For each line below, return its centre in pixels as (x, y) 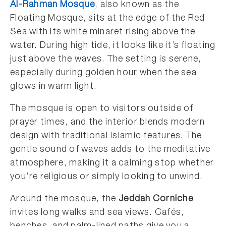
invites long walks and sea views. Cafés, (97, 213)
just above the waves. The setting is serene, (106, 60)
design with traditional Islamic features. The (106, 136)
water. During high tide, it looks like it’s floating (113, 46)
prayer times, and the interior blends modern (108, 123)
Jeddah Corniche (156, 199)
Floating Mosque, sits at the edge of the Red (108, 19)
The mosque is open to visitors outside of (102, 109)
